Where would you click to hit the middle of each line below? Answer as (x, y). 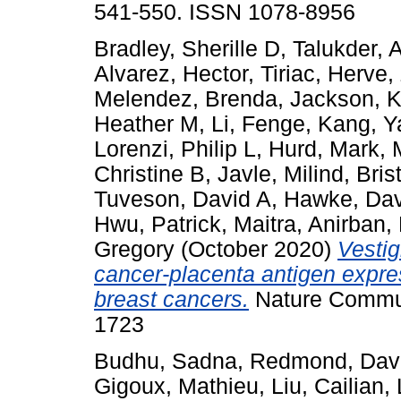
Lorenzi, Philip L (175, 149)
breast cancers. (171, 299)
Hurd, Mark (324, 149)
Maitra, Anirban (310, 224)
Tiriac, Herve (324, 73)
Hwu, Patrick (158, 224)
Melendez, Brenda (186, 98)
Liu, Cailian (328, 386)
